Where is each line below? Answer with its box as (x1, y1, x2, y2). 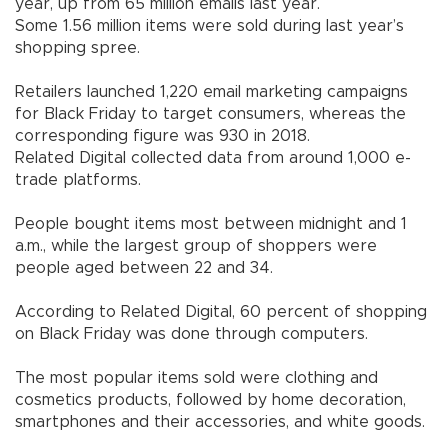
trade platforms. (15, 172, 141, 189)
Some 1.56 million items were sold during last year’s (15, 18, 404, 35)
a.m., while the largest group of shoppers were (15, 238, 377, 255)
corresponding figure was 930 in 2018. (15, 128, 310, 145)
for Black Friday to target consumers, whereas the (15, 106, 406, 123)
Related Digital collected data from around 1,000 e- (15, 150, 411, 167)
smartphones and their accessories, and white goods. (15, 414, 430, 431)
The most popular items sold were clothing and (15, 370, 378, 387)
